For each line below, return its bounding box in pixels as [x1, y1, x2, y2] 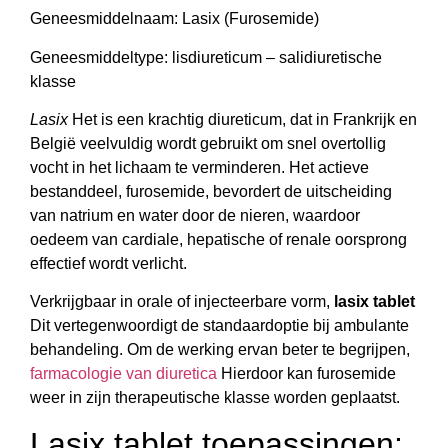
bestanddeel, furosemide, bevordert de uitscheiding [30, 182, 392, 200]
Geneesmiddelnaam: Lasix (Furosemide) [30, 10, 319, 28]
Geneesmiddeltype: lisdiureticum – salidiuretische [30, 48, 382, 66]
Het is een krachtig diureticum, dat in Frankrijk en [68, 110, 417, 128]
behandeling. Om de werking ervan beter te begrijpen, [30, 341, 410, 359]
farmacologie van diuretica [30, 365, 217, 383]
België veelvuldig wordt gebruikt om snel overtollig [30, 134, 386, 152]
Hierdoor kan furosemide [217, 365, 396, 383]
